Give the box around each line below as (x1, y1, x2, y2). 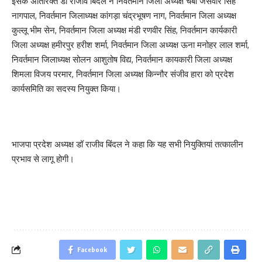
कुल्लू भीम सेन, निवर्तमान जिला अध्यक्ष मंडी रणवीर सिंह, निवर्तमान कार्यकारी (12, 25, 237, 36)
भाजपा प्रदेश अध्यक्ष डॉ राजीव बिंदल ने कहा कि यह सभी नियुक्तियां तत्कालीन (12, 139, 243, 150)
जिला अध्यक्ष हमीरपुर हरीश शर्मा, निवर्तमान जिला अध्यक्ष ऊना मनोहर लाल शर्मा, (12, 39, 249, 51)
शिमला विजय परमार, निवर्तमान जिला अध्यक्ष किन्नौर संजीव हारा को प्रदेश (12, 68, 234, 80)
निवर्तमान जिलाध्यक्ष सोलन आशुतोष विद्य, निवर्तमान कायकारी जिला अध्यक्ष (12, 54, 232, 65)
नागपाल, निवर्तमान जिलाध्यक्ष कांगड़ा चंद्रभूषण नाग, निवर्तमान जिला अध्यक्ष (12, 10, 236, 22)
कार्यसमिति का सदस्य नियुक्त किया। (12, 83, 121, 95)
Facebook (77, 245, 107, 253)
